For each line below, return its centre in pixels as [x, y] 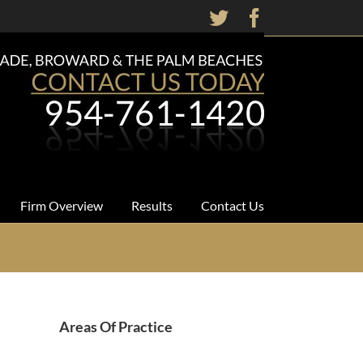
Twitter [256, 17]
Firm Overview [62, 205]
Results [152, 205]
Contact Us [233, 205]
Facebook [301, 17]
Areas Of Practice [116, 326]
